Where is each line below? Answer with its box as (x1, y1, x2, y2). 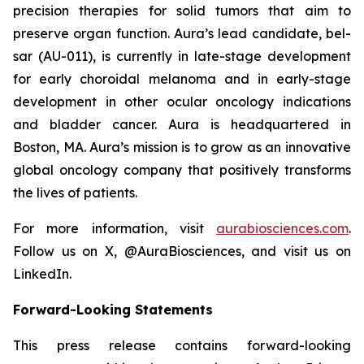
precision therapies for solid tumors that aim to (13, 2, 351, 19)
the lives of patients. (13, 184, 137, 201)
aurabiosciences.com (216, 220, 349, 236)
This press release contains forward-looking (13, 337, 351, 353)
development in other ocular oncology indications (13, 93, 351, 110)
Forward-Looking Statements (13, 301, 213, 318)
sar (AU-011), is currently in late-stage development (13, 48, 351, 64)
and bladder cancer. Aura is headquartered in (13, 116, 351, 132)
